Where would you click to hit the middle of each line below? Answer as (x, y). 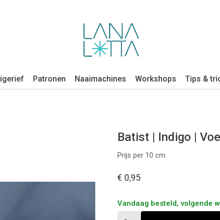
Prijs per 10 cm (141, 155)
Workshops (156, 79)
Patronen (49, 79)
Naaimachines (100, 79)
